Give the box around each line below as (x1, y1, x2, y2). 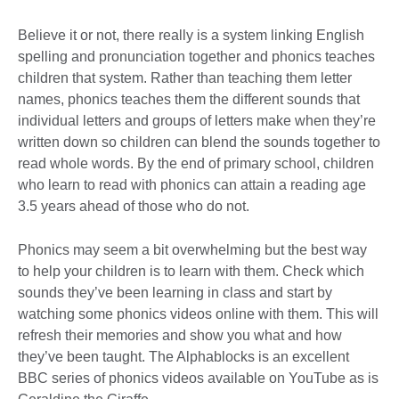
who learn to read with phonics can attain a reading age (18, 176, 366, 192)
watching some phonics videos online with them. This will (18, 305, 379, 322)
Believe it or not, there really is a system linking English (18, 27, 364, 43)
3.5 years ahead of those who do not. (18, 198, 249, 214)
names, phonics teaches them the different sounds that (18, 91, 360, 107)
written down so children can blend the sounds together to (18, 134, 380, 150)
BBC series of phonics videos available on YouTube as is (18, 370, 379, 386)
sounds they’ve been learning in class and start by (18, 284, 332, 300)
